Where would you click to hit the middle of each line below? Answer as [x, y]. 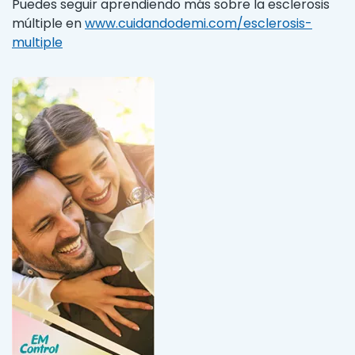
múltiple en [48, 23]
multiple [37, 42]
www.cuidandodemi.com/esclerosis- [198, 23]
